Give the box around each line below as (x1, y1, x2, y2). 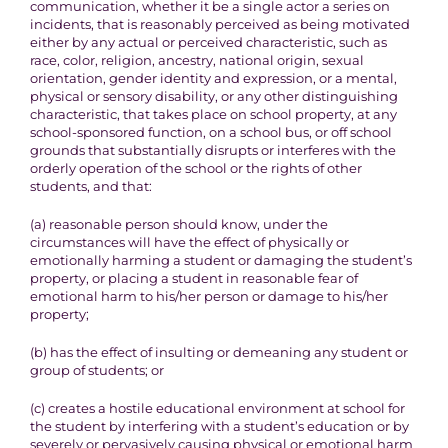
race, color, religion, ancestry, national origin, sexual (29, 52, 364, 68)
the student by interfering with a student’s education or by (29, 418, 409, 434)
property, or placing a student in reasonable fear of (29, 270, 358, 286)
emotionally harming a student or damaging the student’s (29, 252, 412, 268)
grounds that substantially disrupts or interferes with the (29, 142, 396, 158)
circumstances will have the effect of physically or (29, 234, 349, 250)
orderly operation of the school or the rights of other (29, 160, 362, 176)
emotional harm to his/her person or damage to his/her (29, 288, 388, 304)
